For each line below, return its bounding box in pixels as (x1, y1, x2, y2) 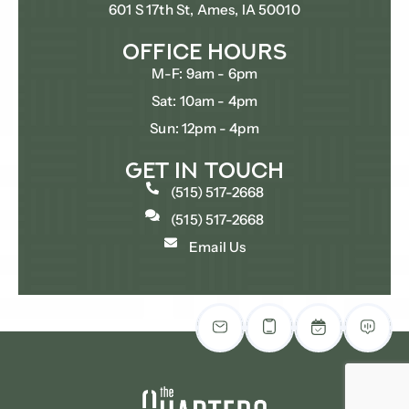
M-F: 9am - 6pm (151, 64, 258, 82)
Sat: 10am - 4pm (151, 91, 258, 110)
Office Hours (122, 38, 287, 62)
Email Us (189, 237, 246, 256)
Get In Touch (124, 157, 285, 181)
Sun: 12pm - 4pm (150, 119, 259, 137)
